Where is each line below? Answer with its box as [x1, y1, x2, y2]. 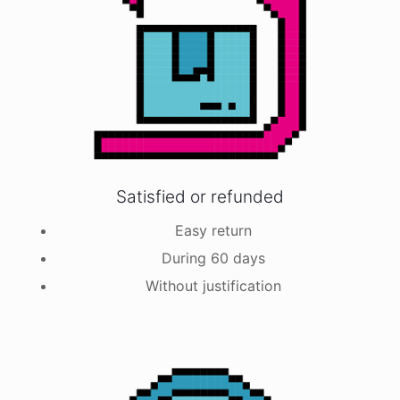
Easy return [175, 221, 252, 239]
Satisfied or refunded [116, 187, 284, 207]
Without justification [146, 277, 281, 295]
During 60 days [162, 249, 265, 267]
